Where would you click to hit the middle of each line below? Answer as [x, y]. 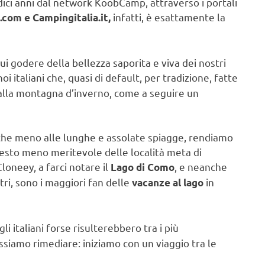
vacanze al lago [168, 183]
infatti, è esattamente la [168, 17]
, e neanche [201, 167]
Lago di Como [141, 167]
